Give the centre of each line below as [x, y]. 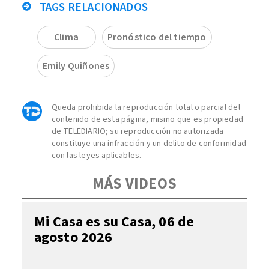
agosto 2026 [73, 237]
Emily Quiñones [76, 66]
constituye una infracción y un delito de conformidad [149, 144]
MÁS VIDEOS [134, 184]
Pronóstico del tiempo [157, 37]
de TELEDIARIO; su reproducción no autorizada [138, 131]
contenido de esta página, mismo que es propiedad [147, 119]
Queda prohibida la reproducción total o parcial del [146, 107]
